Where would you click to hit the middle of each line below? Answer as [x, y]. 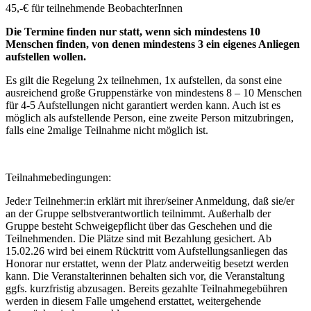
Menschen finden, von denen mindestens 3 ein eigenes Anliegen [153, 44]
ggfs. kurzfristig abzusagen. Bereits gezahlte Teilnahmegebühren [146, 288]
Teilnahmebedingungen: [58, 177]
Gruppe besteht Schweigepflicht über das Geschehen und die [139, 226]
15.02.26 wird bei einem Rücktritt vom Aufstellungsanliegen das [146, 251]
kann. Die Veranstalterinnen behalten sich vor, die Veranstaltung [145, 276]
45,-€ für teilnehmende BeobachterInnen [94, 8]
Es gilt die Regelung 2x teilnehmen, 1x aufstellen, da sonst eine [144, 80]
